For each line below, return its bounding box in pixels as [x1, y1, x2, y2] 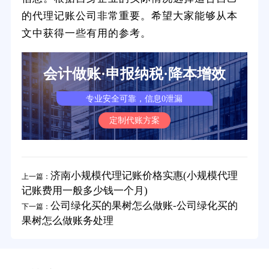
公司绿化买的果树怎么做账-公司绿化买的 [50, 200, 238, 212]
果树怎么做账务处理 [21, 215, 113, 227]
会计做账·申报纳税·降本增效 [43, 65, 226, 82]
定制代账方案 [109, 115, 160, 125]
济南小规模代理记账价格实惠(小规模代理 [50, 170, 238, 182]
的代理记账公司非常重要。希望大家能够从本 [21, 8, 238, 22]
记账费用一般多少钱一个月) [21, 185, 148, 197]
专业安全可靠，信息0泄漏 [86, 93, 183, 103]
